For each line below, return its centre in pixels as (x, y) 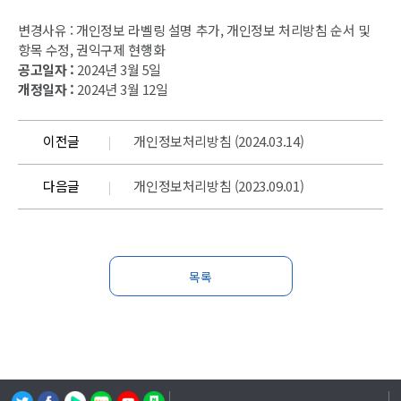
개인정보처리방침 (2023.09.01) (219, 186)
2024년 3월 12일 (121, 90)
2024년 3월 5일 (117, 70)
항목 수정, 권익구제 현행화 (92, 50)
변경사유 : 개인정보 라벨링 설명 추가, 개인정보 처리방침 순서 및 (194, 30)
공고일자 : (46, 70)
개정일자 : (46, 90)
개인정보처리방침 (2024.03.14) (219, 141)
